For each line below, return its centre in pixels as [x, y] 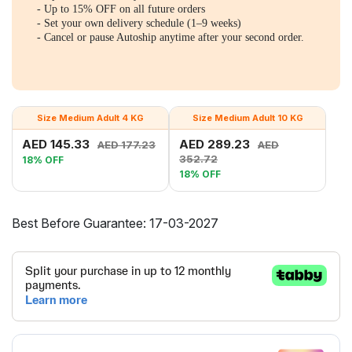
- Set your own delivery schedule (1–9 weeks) [139, 23]
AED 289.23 [216, 144]
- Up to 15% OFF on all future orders [121, 9]
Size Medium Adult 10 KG [247, 117]
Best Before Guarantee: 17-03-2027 [115, 223]
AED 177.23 [126, 144]
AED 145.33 [57, 144]
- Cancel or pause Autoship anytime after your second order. [170, 37]
